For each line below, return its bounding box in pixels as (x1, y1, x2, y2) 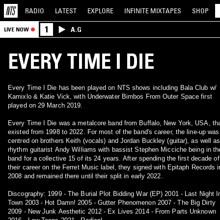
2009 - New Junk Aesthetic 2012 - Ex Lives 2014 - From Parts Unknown (8, 208, 216, 215)
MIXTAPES (150, 6, 181, 15)
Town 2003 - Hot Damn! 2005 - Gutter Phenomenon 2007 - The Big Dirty (8, 199, 216, 206)
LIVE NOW (4, 26, 29, 33)
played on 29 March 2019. (8, 102, 83, 109)
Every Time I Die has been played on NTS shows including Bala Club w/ (8, 84, 217, 91)
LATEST (55, 6, 77, 15)
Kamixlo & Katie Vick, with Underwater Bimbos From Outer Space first (8, 93, 212, 100)
